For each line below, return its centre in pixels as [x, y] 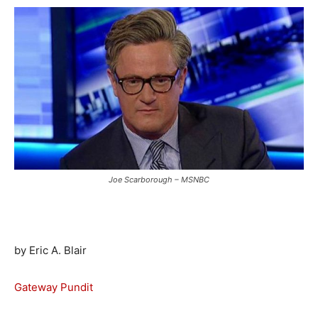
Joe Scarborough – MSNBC [159, 180]
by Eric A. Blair [50, 251]
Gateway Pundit [54, 287]
